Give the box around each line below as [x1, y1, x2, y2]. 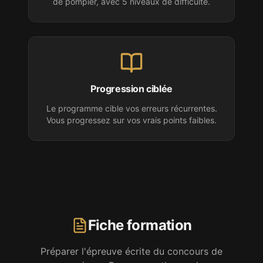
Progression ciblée [90, 83, 173, 95]
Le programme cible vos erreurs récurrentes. [46, 103, 217, 113]
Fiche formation [87, 217, 192, 234]
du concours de [153, 245, 222, 257]
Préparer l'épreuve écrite [41, 245, 153, 257]
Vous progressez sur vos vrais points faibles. [46, 115, 217, 125]
